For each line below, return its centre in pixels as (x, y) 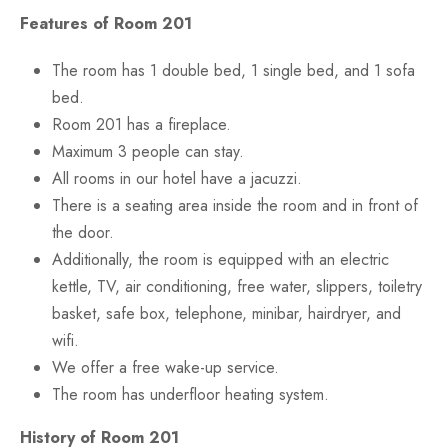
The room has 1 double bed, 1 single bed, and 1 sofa (233, 70)
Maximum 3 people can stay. (148, 151)
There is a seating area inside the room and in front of (235, 205)
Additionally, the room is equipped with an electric (220, 259)
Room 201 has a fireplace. (141, 124)
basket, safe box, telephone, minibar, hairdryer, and (226, 313)
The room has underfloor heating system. (190, 394)
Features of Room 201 (106, 23)
